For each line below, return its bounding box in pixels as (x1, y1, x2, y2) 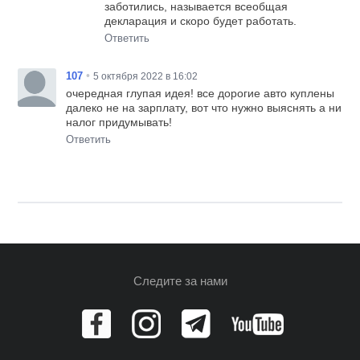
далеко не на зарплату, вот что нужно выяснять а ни (66, 101, 342, 115)
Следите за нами (133, 274, 227, 288)
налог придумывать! (66, 116, 173, 129)
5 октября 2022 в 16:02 (93, 71, 198, 83)
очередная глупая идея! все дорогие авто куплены (66, 87, 335, 100)
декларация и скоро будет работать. (104, 14, 297, 28)
